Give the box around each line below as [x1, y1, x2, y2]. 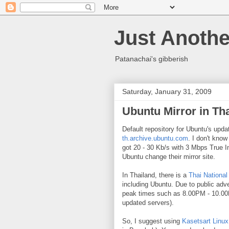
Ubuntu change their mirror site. [122, 153, 215, 161]
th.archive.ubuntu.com [122, 134, 188, 142]
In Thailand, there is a [122, 171, 189, 179]
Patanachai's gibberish [115, 55, 188, 63]
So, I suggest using [122, 217, 182, 225]
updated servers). [122, 199, 174, 207]
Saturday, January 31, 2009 [122, 87, 212, 96]
